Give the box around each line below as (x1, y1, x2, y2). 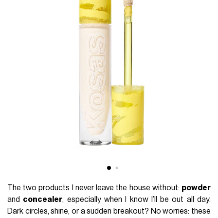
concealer (23, 196, 63, 204)
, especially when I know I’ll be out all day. (62, 196, 211, 204)
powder (181, 184, 211, 192)
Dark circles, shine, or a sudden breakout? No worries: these (7, 207, 211, 216)
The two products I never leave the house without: (7, 184, 182, 192)
